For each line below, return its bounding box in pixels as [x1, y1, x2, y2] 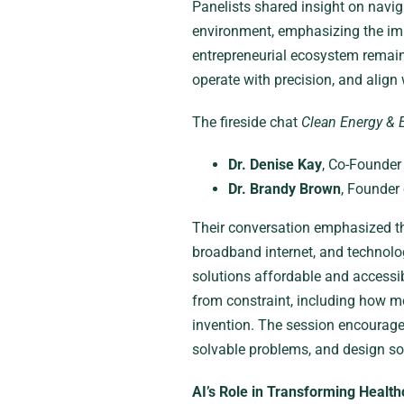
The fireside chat [191, 114, 301, 131]
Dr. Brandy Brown [227, 180, 341, 197]
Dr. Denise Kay [227, 156, 322, 173]
